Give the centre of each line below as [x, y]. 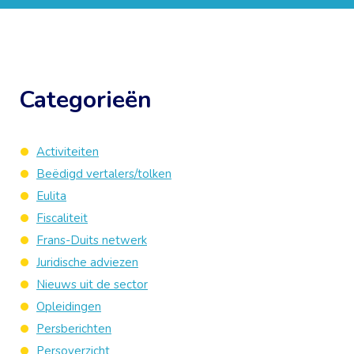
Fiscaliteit [62, 218]
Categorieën [85, 100]
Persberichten [74, 329]
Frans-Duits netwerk [92, 240]
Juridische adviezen [87, 262]
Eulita [51, 196]
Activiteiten [68, 152]
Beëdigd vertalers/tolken [104, 174]
